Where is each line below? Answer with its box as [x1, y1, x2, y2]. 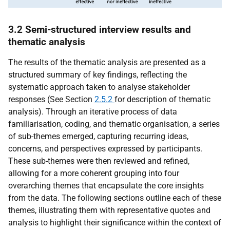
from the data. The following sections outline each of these [8, 193, 221, 203]
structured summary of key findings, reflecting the [8, 70, 187, 80]
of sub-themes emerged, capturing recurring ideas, [8, 131, 188, 142]
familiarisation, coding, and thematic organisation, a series [8, 119, 220, 129]
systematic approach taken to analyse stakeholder [8, 82, 190, 92]
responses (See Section [8, 94, 94, 105]
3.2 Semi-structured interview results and [8, 24, 191, 36]
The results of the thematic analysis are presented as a [8, 57, 206, 68]
